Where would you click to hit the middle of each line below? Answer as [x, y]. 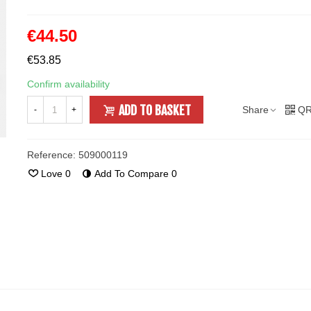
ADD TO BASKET [154, 110]
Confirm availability [68, 84]
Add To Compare [131, 174]
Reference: [51, 155]
